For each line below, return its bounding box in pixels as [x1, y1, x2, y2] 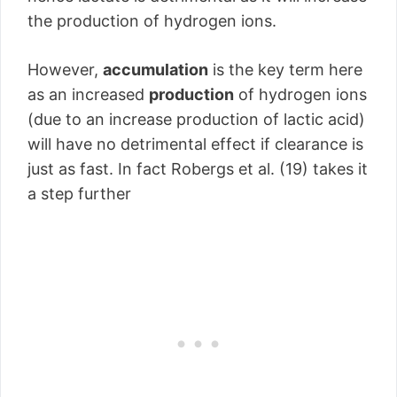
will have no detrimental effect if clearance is [27, 135, 363, 153]
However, [27, 60, 103, 79]
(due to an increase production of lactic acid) [27, 110, 365, 128]
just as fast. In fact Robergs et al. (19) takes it [27, 160, 368, 178]
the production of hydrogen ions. [27, 12, 276, 30]
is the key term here [208, 60, 362, 79]
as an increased [27, 85, 149, 104]
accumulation [103, 60, 208, 79]
